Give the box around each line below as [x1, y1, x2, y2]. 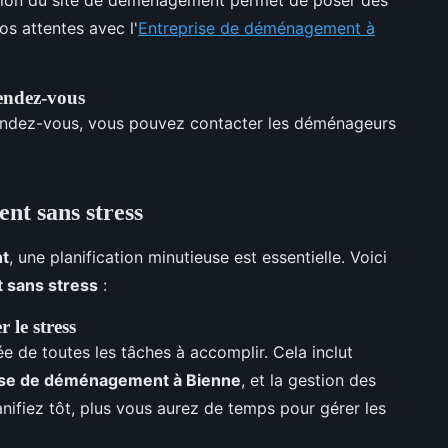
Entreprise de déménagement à [138, 17, 375, 38]
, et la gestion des [241, 369, 376, 390]
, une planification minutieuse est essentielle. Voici [9, 246, 387, 267]
